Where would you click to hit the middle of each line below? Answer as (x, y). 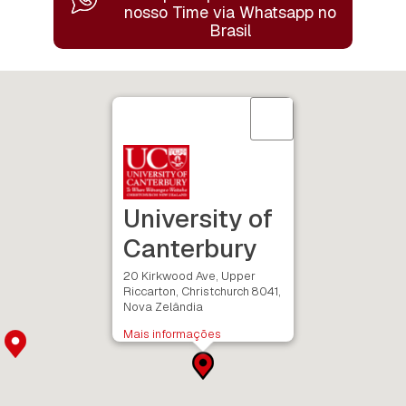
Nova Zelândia (163, 306)
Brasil (230, 30)
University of (198, 218)
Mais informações (172, 333)
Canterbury (190, 248)
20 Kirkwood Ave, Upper (189, 275)
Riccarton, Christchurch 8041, (202, 291)
